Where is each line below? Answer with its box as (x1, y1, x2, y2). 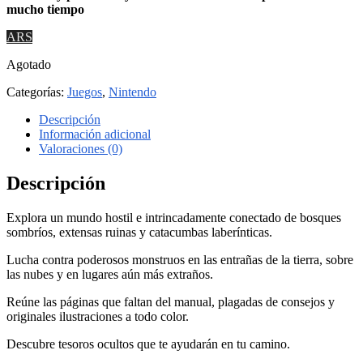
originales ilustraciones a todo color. (6, 309, 189, 323)
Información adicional (39, 126, 151, 141)
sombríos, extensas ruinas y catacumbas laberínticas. (6, 224, 272, 239)
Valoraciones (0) (39, 141, 122, 156)
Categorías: (6, 84, 67, 99)
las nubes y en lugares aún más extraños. (6, 267, 213, 281)
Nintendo (109, 84, 156, 99)
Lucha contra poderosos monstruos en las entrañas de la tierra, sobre (6, 252, 353, 267)
